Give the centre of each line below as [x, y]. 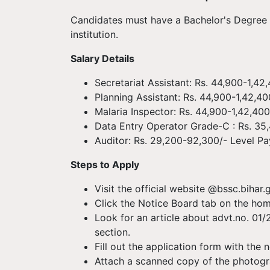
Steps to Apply [105, 165]
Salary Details [102, 58]
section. [112, 232]
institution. [94, 34]
